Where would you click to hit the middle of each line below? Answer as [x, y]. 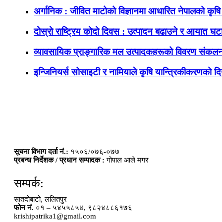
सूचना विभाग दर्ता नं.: [41, 152]
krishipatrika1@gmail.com [55, 216]
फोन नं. [24, 208]
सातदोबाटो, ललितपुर [40, 199]
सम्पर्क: [29, 184]
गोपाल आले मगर [127, 160]
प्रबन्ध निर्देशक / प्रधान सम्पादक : [59, 160]
